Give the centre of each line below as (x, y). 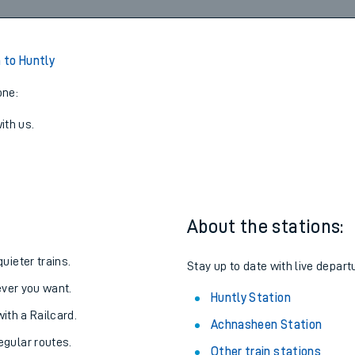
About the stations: (265, 227)
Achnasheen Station (267, 325)
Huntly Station (251, 298)
